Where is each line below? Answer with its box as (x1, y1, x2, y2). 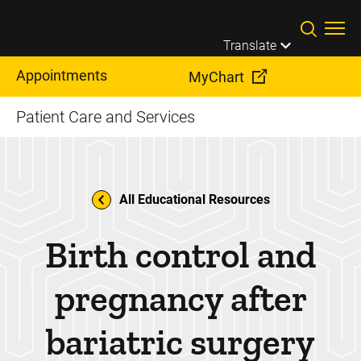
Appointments (16, 67, 107, 84)
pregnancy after (54, 277, 307, 321)
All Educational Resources (118, 192, 270, 207)
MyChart (189, 68, 244, 85)
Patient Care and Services (16, 107, 195, 127)
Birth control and (45, 234, 316, 277)
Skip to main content (180, 7, 325, 24)
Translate (223, 37, 276, 53)
